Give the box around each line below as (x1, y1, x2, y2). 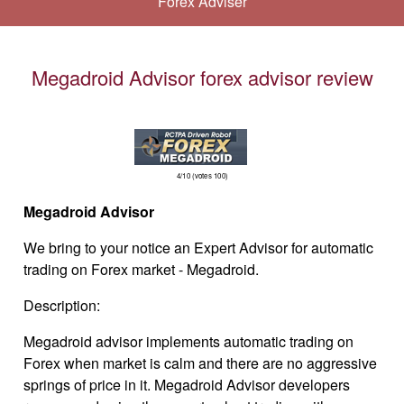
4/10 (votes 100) (176, 170, 228, 181)
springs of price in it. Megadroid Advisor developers (23, 374, 351, 396)
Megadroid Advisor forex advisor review (31, 63, 373, 92)
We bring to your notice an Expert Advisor (23, 237, 292, 259)
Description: (23, 295, 101, 317)
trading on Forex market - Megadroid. (23, 259, 260, 280)
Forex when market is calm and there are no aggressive (23, 353, 378, 374)
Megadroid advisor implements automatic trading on (23, 331, 354, 353)
